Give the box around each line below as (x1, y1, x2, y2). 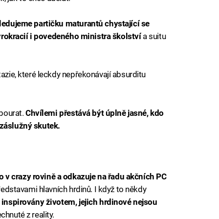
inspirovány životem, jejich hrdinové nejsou (1, 197, 157, 207)
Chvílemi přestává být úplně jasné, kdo (25, 108, 164, 118)
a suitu (141, 31, 166, 42)
